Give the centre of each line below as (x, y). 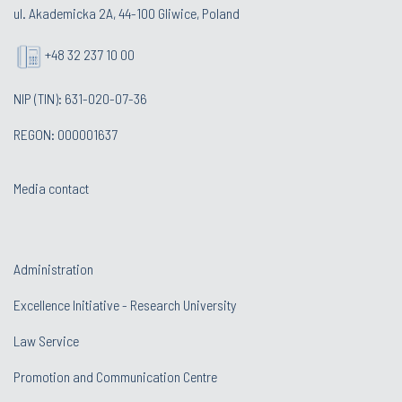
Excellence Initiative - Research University (125, 305)
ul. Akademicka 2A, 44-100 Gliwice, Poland (127, 13)
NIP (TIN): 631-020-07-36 (80, 99)
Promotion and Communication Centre (115, 377)
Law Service (46, 341)
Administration (53, 269)
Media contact (51, 188)
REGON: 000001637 (66, 135)
